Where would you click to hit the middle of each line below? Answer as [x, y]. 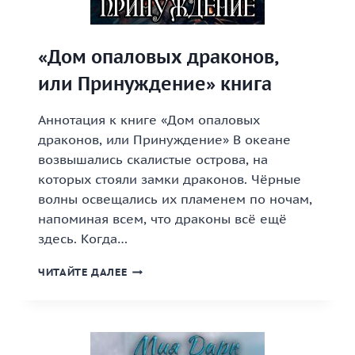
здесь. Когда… [83, 239]
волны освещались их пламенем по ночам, [175, 199]
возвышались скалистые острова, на [153, 159]
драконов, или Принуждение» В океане [164, 139]
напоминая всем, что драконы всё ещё [162, 219]
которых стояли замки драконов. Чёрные [170, 179]
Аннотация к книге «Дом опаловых [149, 120]
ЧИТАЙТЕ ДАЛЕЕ [83, 272]
